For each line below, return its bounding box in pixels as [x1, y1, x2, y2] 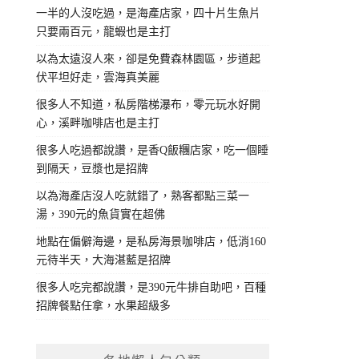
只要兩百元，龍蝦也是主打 [36, 26, 171, 38]
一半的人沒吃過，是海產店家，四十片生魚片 [36, 7, 261, 20]
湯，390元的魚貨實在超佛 [36, 208, 166, 221]
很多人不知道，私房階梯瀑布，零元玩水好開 [36, 99, 261, 111]
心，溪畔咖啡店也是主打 [36, 117, 160, 130]
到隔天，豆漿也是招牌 [36, 163, 149, 175]
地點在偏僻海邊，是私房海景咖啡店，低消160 [36, 236, 267, 248]
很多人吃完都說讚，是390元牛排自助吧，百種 [36, 281, 267, 294]
